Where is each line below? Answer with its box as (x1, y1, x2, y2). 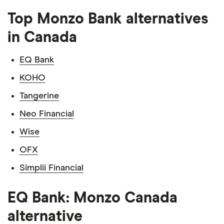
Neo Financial (19, 109, 74, 118)
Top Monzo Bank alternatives (7, 11, 208, 26)
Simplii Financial (19, 163, 83, 172)
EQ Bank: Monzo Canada (7, 190, 177, 205)
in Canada (7, 30, 77, 45)
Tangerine (19, 91, 59, 100)
